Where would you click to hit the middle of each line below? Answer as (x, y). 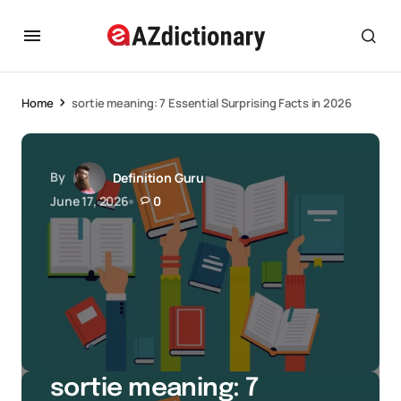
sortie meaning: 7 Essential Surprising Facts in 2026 (212, 103)
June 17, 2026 (90, 201)
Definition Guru (158, 178)
